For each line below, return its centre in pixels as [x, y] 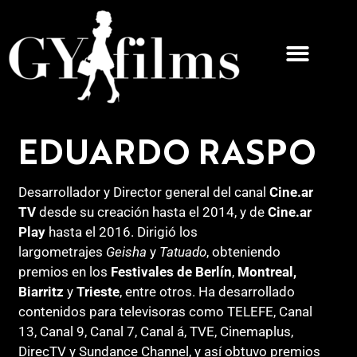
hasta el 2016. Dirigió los [121, 231]
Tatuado [182, 251]
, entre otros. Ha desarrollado [207, 291]
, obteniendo [243, 251]
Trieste [96, 291]
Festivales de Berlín [171, 271]
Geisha [127, 251]
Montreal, [267, 271]
